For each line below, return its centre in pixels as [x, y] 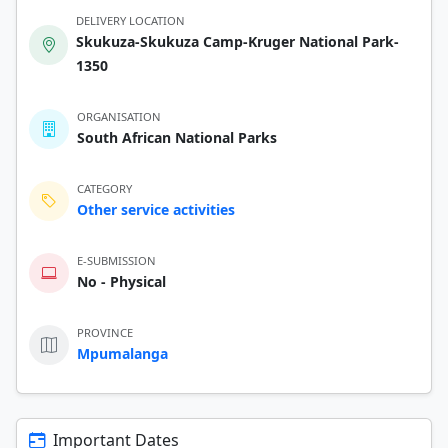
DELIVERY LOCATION [131, 20]
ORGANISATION [119, 116]
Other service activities [156, 209]
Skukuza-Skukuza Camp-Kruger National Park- [238, 41]
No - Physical [121, 281]
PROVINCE [105, 332]
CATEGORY [104, 188]
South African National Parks [177, 137]
